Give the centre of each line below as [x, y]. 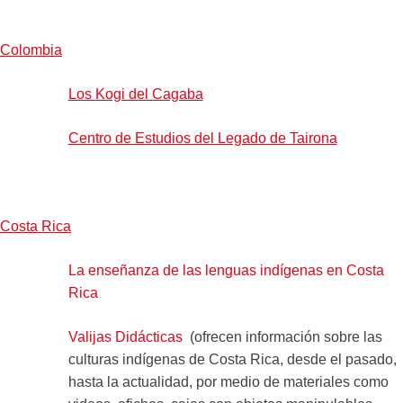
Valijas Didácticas [125, 336]
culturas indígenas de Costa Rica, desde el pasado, [232, 359]
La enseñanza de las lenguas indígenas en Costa [226, 270]
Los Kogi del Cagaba [135, 94]
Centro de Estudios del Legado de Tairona [202, 138]
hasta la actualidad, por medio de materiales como [228, 381]
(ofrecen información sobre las [282, 336]
